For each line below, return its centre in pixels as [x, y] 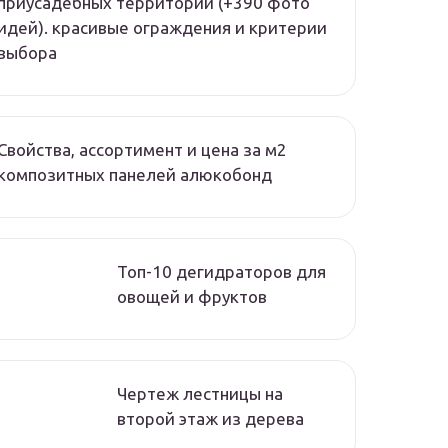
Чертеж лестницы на [200, 394]
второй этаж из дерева [210, 419]
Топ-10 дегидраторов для [221, 272]
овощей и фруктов [192, 297]
